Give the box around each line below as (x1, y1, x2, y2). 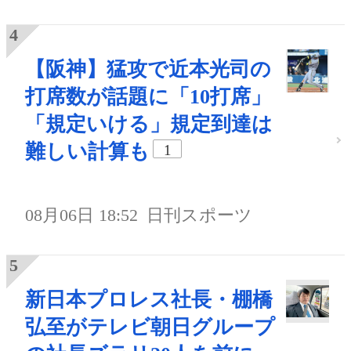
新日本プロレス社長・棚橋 (25, 288, 273, 311)
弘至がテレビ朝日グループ (25, 315, 275, 338)
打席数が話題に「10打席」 (25, 85, 271, 108)
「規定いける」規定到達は (25, 112, 273, 136)
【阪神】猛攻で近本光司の (25, 57, 271, 81)
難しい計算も (25, 139, 150, 163)
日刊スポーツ (147, 204, 253, 225)
